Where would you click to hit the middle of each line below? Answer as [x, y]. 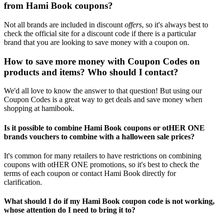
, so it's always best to [175, 24]
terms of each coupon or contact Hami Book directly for [90, 173]
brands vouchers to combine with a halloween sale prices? [99, 136]
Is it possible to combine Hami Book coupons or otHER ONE [104, 128]
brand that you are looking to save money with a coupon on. [97, 42]
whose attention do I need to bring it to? [70, 210]
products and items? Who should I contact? [91, 72]
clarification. [23, 182]
